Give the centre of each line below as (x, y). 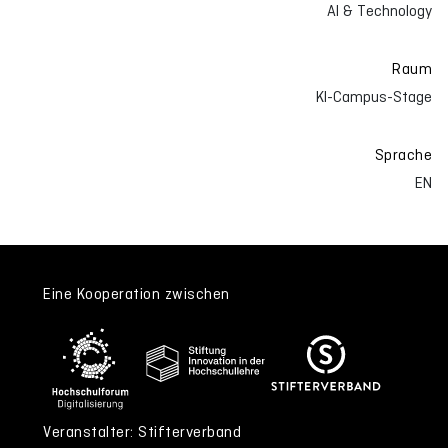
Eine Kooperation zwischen (136, 293)
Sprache (403, 154)
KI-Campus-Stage (374, 96)
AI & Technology (379, 10)
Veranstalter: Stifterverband (142, 431)
